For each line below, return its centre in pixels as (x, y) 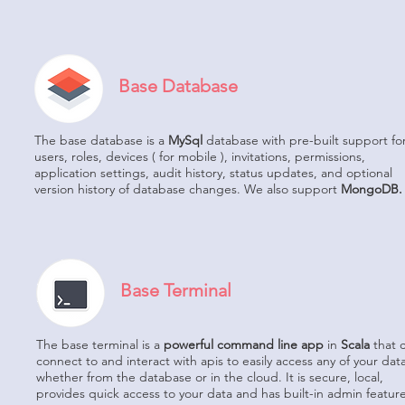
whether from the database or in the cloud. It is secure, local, (210, 377)
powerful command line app (244, 344)
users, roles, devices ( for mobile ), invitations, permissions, (200, 156)
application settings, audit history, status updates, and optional (213, 173)
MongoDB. (372, 189)
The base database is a (101, 140)
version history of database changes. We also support (188, 189)
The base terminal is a (98, 344)
